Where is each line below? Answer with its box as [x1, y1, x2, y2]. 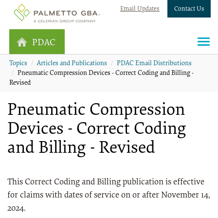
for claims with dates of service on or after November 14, [7, 191, 210, 200]
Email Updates [120, 5, 160, 12]
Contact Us [174, 5, 204, 12]
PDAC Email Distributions [117, 60, 192, 68]
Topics [9, 60, 27, 68]
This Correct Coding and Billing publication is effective [7, 178, 204, 187]
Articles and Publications [37, 60, 107, 68]
